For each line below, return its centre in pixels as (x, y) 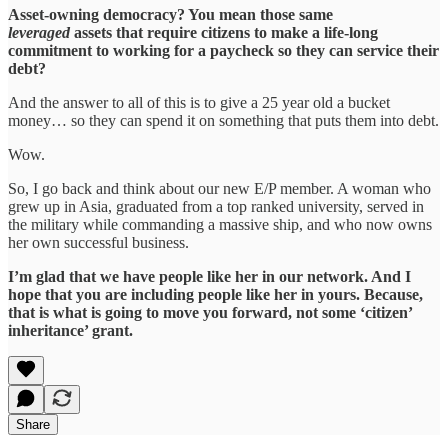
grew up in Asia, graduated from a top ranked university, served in (216, 206)
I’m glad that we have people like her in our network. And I (209, 276)
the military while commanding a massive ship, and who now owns (220, 224)
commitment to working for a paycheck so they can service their (223, 50)
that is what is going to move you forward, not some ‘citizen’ (210, 312)
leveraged (41, 32)
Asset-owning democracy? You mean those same (170, 14)
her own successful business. (98, 242)
